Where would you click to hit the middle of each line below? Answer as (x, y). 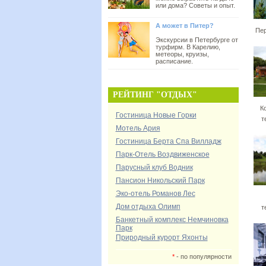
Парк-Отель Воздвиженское (162, 154)
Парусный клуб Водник (154, 167)
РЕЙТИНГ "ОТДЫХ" (155, 95)
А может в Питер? (185, 26)
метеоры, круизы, (182, 54)
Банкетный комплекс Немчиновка (172, 220)
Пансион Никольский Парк (160, 180)
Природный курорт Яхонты (161, 237)
